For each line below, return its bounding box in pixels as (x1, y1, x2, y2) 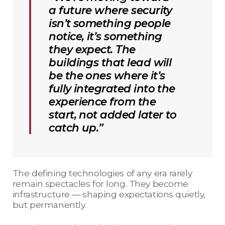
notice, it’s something (49, 30, 162, 43)
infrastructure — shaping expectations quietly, (12, 189, 205, 200)
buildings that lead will (49, 56, 172, 69)
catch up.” (49, 121, 103, 135)
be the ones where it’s (49, 69, 165, 82)
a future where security (49, 4, 172, 17)
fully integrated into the (49, 82, 175, 95)
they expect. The (49, 43, 136, 56)
